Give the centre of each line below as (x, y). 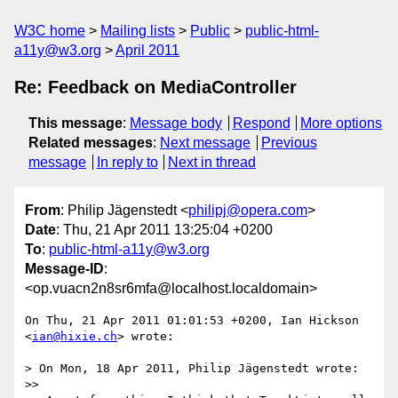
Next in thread (212, 162)
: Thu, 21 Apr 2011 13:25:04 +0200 (164, 230)
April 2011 (147, 50)
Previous (289, 143)
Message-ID (64, 269)
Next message (205, 143)
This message (76, 123)
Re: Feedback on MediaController (155, 87)
